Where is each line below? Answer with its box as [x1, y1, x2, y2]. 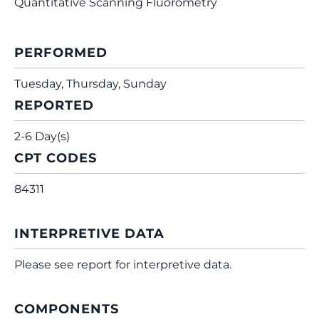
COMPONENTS [14, 301, 119, 317]
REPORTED [14, 98, 94, 113]
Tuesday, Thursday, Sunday [14, 77, 167, 90]
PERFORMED [14, 45, 108, 61]
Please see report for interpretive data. [14, 258, 231, 271]
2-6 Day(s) [14, 130, 70, 143]
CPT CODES [14, 150, 97, 166]
